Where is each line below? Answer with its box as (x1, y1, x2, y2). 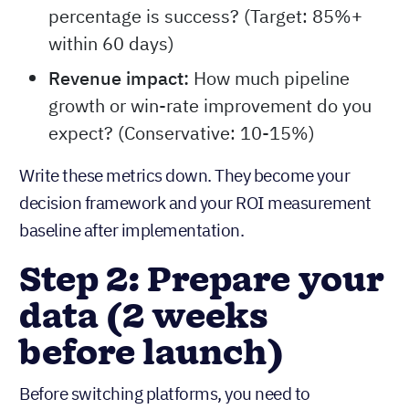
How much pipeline (194, 66, 350, 91)
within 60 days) (48, 31, 174, 57)
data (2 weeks (19, 293, 268, 343)
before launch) (19, 330, 284, 380)
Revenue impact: (48, 66, 194, 91)
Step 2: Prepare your (19, 257, 384, 307)
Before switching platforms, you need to (19, 383, 310, 405)
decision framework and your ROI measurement (19, 192, 372, 215)
